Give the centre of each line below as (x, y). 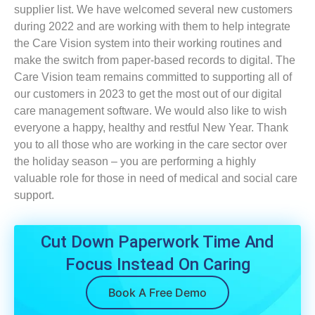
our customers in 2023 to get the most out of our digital (148, 94)
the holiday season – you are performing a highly (135, 162)
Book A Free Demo (157, 293)
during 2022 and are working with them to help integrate (152, 27)
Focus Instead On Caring (157, 265)
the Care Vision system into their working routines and (148, 44)
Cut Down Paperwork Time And (157, 242)
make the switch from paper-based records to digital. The (155, 60)
